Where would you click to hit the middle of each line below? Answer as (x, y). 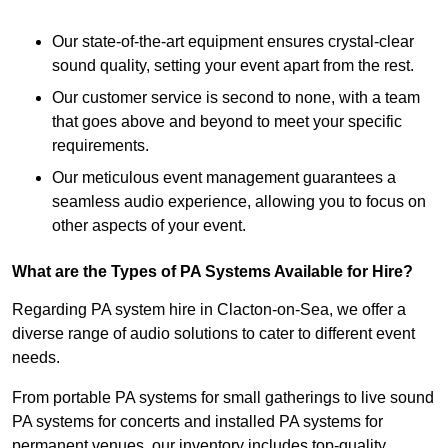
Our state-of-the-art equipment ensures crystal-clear (233, 42)
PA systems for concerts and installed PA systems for (197, 422)
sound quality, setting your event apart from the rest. (233, 66)
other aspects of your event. (149, 226)
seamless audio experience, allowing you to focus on (239, 202)
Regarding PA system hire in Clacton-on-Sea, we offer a (209, 310)
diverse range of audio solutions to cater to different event (213, 334)
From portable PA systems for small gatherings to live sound (223, 398)
